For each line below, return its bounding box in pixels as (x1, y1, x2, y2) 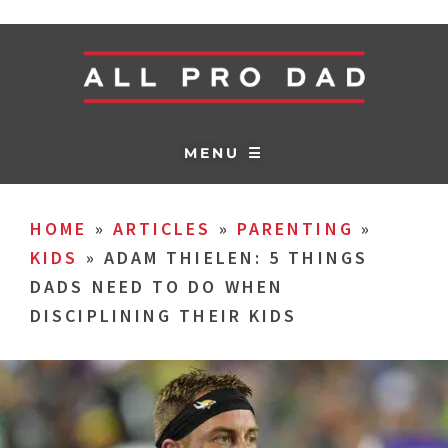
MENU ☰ (184, 143, 264, 162)
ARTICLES (112, 217, 212, 240)
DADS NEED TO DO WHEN (30, 275, 285, 298)
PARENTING (236, 217, 354, 240)
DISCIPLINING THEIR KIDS (30, 304, 298, 327)
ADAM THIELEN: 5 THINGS (103, 246, 368, 269)
